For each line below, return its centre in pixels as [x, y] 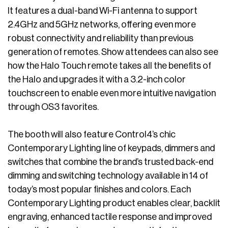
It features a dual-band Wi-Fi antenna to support [103, 11]
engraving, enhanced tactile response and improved [110, 217]
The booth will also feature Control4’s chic [92, 135]
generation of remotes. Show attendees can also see [113, 52]
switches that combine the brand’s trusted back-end [110, 162]
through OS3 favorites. [53, 107]
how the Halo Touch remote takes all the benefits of [109, 66]
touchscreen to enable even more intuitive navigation [112, 93]
